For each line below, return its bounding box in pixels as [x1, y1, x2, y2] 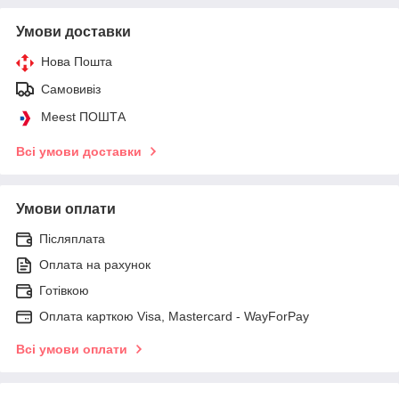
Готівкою [39, 282, 89, 297]
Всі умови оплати [16, 341, 127, 356]
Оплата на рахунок [39, 256, 151, 272]
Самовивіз [41, 81, 101, 96]
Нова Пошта [41, 53, 112, 69]
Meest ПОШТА [41, 109, 126, 124]
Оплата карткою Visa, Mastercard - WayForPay [39, 308, 309, 323]
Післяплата [39, 231, 105, 246]
